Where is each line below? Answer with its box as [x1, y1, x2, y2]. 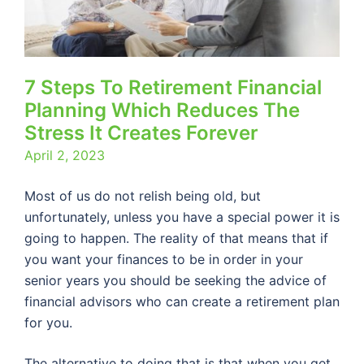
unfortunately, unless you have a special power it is [24, 209, 340, 225]
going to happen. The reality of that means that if [24, 230, 328, 246]
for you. [24, 314, 72, 331]
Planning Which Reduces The [24, 98, 300, 122]
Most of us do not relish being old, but [24, 188, 261, 204]
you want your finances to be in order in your [24, 251, 303, 267]
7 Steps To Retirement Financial [24, 76, 322, 99]
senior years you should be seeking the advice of [24, 272, 327, 288]
